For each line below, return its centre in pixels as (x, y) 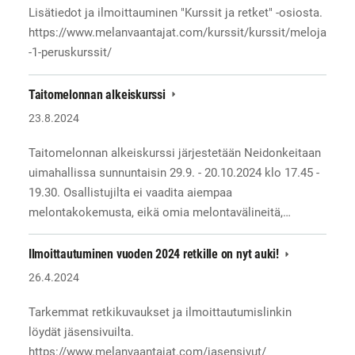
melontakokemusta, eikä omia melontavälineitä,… (159, 212)
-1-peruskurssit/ (70, 53)
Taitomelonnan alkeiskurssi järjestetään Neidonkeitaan (174, 153)
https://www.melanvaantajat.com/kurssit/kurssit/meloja (177, 33)
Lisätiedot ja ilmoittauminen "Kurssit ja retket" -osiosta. (175, 13)
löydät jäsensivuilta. (81, 332)
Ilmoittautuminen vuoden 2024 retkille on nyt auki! (155, 254)
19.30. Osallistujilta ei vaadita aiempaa (130, 192)
